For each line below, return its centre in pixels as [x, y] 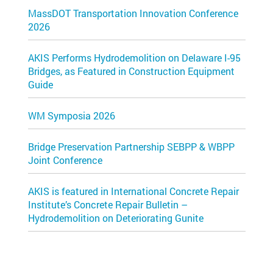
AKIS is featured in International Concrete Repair [133, 191]
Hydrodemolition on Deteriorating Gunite [116, 218]
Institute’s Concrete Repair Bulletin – [108, 204]
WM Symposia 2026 [72, 115]
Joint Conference [65, 160]
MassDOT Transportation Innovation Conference [133, 13]
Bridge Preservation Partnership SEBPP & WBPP [131, 147]
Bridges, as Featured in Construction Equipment [131, 71]
